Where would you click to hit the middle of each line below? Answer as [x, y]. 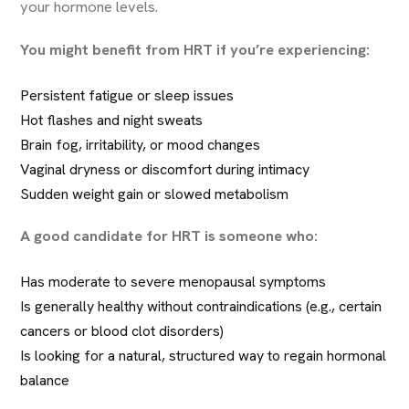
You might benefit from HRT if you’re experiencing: [195, 49]
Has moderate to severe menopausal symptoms [173, 282]
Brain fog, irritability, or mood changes [141, 145]
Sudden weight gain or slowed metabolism [155, 194]
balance [45, 380]
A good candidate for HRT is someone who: [169, 236]
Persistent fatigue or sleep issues [127, 95]
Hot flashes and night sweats [112, 120]
